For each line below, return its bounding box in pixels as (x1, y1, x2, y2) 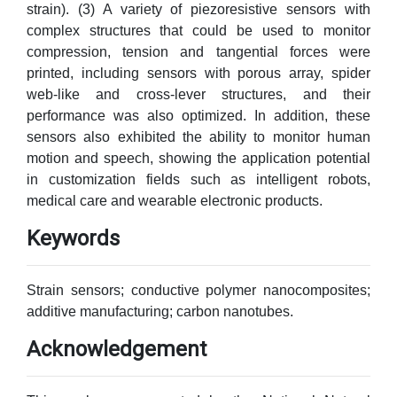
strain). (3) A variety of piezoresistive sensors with (27, 2, 370, 17)
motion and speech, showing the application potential (27, 151, 370, 166)
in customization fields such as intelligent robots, (27, 172, 370, 187)
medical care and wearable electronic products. (27, 193, 323, 208)
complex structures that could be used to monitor (27, 23, 370, 38)
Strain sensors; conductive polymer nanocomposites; (27, 283, 370, 298)
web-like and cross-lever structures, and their (27, 87, 370, 102)
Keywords (27, 226, 120, 251)
